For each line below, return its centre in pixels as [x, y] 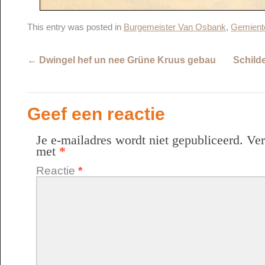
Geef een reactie [96, 114]
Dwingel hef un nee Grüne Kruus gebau [126, 60]
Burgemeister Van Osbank [175, 27]
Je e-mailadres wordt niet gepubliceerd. [140, 140]
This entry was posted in [75, 27]
